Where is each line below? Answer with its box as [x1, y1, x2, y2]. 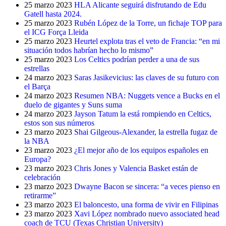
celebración [24, 173, 61, 182]
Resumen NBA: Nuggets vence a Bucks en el [74, 91, 220, 100]
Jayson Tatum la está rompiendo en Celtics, [74, 109, 211, 118]
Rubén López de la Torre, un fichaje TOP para [74, 19, 222, 27]
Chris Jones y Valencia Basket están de [74, 164, 198, 173]
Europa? [24, 155, 51, 163]
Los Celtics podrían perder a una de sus [74, 55, 199, 64]
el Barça [24, 82, 50, 91]
